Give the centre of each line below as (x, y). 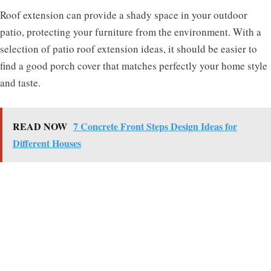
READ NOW (40, 126)
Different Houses (47, 143)
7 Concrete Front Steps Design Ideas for (155, 126)
